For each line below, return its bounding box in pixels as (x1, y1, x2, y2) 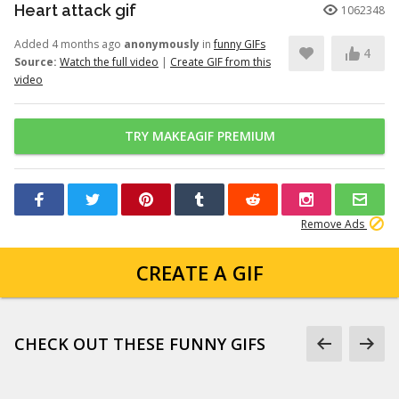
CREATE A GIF (135, 259, 264, 286)
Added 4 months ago (14, 37, 124, 52)
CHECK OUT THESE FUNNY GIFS (14, 333, 265, 354)
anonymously (124, 37, 199, 52)
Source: (14, 54, 57, 69)
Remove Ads (301, 216, 367, 232)
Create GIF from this (170, 54, 271, 69)
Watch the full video (60, 54, 159, 69)
